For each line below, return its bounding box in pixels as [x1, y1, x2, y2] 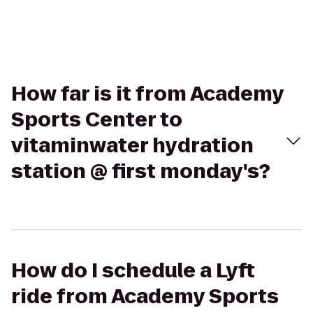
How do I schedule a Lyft [11, 257, 255, 284]
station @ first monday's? [11, 158, 270, 185]
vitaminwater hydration [11, 132, 254, 159]
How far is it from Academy [11, 80, 284, 108]
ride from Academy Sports [11, 283, 279, 310]
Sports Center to [11, 106, 182, 133]
